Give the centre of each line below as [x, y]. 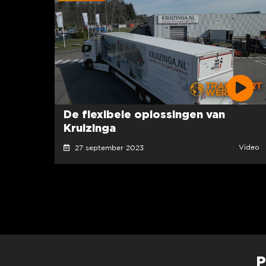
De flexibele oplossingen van [144, 114]
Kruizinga [90, 127]
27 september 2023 [107, 148]
